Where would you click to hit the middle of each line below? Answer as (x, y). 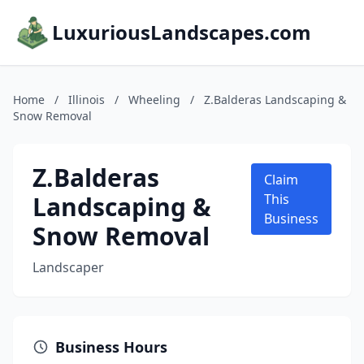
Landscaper (68, 267)
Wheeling (154, 100)
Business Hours (111, 347)
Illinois (87, 100)
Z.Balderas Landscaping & (275, 100)
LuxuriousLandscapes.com (182, 32)
